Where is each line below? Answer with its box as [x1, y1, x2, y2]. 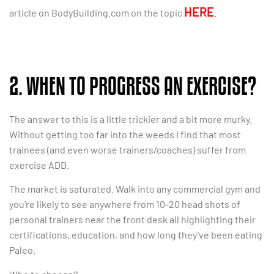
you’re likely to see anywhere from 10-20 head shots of [9, 198, 240, 210]
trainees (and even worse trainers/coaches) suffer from [9, 143, 246, 155]
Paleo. [9, 244, 35, 256]
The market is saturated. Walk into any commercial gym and [9, 183, 261, 195]
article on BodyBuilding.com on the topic [9, 7, 184, 19]
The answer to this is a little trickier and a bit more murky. [9, 113, 252, 125]
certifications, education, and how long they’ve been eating [9, 229, 262, 241]
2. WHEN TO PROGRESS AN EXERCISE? [9, 72, 256, 100]
